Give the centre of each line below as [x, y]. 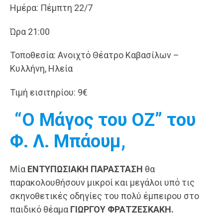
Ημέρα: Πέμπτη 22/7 [51, 8]
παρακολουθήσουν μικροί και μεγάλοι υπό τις [102, 182]
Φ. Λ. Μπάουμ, [70, 141]
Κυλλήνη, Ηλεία [41, 69]
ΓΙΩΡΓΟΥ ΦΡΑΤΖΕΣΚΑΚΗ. [122, 209]
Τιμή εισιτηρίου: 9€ [49, 93]
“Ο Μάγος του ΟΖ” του [103, 120]
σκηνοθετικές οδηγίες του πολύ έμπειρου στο [105, 196]
